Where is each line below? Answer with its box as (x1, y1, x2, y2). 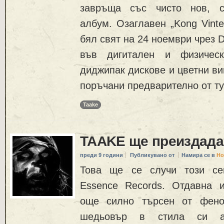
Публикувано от (130, 152, 176, 158)
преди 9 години (80, 152, 123, 158)
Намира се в (181, 152, 216, 158)
